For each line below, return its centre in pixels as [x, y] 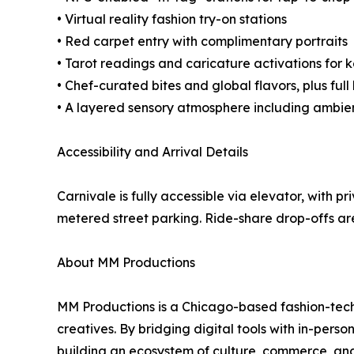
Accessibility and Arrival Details [153, 152]
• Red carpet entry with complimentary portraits [202, 41]
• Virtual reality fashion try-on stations [172, 19]
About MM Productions [126, 263]
